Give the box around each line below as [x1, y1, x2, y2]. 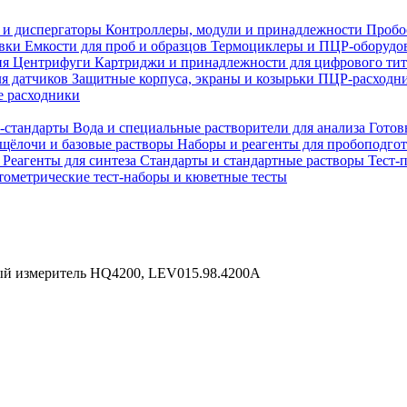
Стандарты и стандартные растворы [140, 153, 368, 168]
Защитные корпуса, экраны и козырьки [72, 71, 318, 86]
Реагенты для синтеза [3, 153, 140, 168]
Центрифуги [13, 55, 94, 70]
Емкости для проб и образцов [25, 38, 211, 54]
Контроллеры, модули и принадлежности [105, 22, 366, 37]
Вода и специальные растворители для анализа [73, 120, 369, 135]
